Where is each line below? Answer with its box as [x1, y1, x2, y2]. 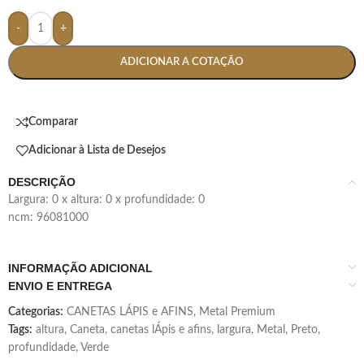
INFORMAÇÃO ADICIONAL [8, 261, 153, 275]
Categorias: [8, 305, 63, 318]
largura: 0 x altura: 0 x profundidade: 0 [14, 193, 205, 206]
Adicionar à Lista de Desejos [28, 145, 166, 157]
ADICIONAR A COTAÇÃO [120, 56, 244, 67]
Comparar [28, 116, 78, 128]
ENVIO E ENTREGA [8, 279, 112, 292]
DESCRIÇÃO [8, 175, 76, 188]
